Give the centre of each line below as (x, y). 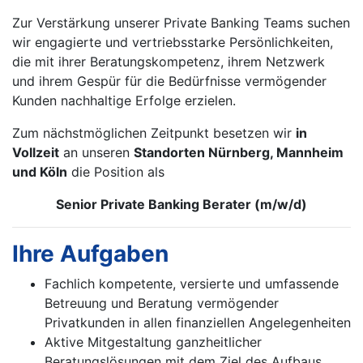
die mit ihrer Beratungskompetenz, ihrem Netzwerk (169, 62)
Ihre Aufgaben (90, 254)
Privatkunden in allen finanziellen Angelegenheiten (198, 323)
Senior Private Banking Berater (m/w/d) (181, 205)
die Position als (116, 172)
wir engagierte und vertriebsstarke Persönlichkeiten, (173, 43)
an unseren (96, 153)
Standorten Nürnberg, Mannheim (239, 153)
